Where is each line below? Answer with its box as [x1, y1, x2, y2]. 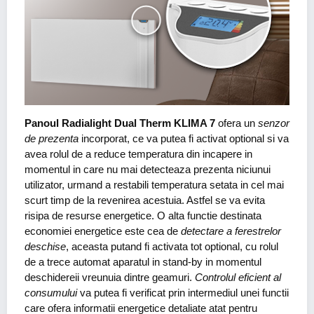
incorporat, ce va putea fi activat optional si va [78, 132, 289, 145]
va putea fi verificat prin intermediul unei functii [77, 287, 289, 299]
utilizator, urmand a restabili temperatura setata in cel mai [25, 179, 284, 191]
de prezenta [25, 132, 78, 145]
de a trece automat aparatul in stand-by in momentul [25, 256, 261, 268]
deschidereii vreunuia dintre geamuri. [25, 271, 192, 284]
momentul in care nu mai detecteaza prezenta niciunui [25, 163, 271, 176]
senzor [258, 117, 289, 130]
